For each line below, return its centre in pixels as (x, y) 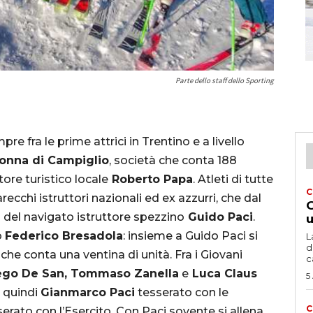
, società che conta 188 (173, 160)
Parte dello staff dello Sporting (225, 80)
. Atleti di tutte (233, 179)
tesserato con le (182, 292)
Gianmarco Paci (88, 292)
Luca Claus (223, 273)
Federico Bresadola (64, 235)
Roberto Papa (151, 179)
